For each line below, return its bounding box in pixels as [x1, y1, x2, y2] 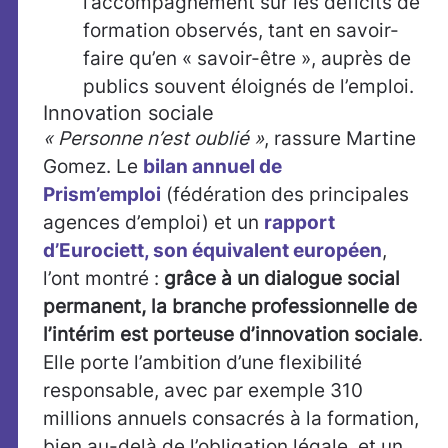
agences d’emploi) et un [43, 211, 264, 235]
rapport [264, 211, 335, 235]
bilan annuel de [143, 155, 282, 179]
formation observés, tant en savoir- [83, 19, 399, 43]
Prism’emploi [43, 183, 161, 207]
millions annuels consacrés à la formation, [43, 407, 419, 431]
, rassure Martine [264, 127, 416, 151]
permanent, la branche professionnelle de [43, 295, 417, 319]
